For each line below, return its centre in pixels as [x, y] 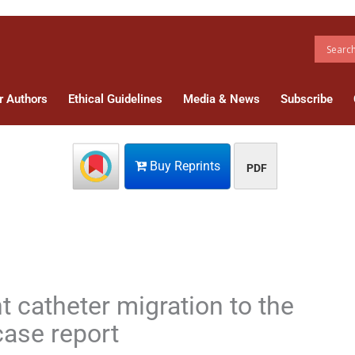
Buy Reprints [183, 166]
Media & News [221, 99]
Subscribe [307, 99]
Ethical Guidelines [115, 99]
